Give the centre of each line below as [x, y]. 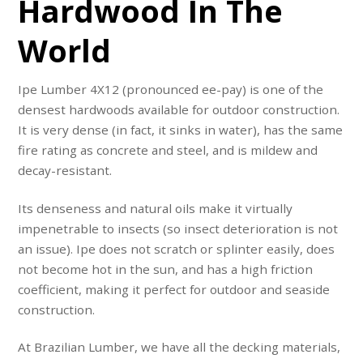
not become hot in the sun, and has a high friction [166, 269]
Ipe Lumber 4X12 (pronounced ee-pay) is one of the [171, 90]
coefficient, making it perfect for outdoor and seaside [174, 289]
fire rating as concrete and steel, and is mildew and [168, 150]
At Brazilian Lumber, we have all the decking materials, [179, 346]
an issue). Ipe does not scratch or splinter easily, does [177, 248]
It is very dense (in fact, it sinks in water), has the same [181, 130]
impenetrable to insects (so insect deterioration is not [178, 228]
